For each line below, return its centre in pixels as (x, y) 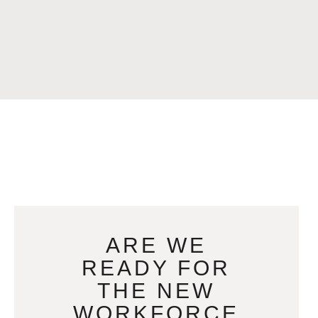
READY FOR (157, 268)
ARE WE (157, 246)
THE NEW (157, 291)
